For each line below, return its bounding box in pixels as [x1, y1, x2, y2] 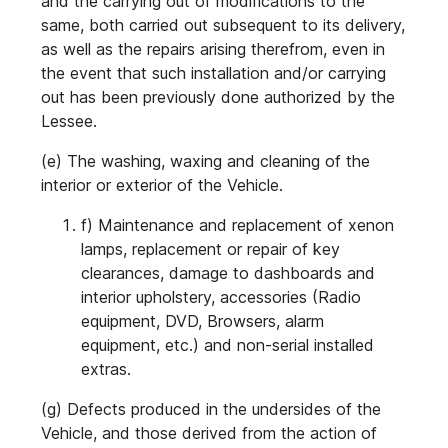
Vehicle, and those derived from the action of [41, 423, 377, 443]
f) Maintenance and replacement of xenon [81, 215, 394, 235]
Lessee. [41, 111, 97, 131]
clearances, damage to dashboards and [81, 263, 375, 283]
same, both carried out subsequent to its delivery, [41, 15, 405, 35]
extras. [81, 359, 131, 379]
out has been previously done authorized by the [41, 87, 395, 107]
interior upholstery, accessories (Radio [81, 287, 361, 307]
